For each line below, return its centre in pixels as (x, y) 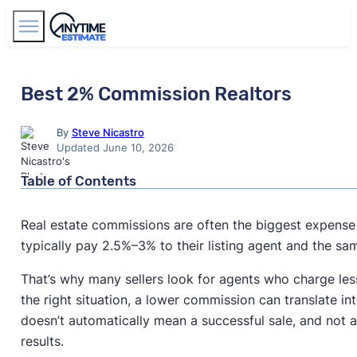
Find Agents (291, 26)
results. (42, 341)
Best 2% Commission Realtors (156, 94)
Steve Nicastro (108, 132)
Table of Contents (78, 180)
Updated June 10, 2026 (115, 147)
